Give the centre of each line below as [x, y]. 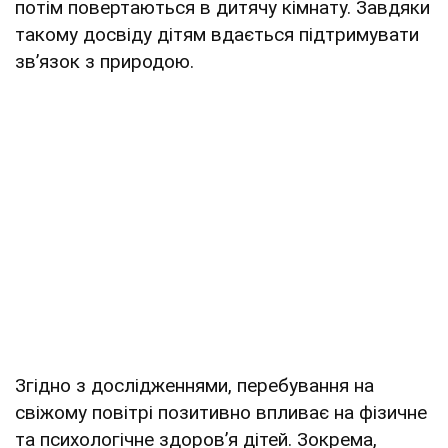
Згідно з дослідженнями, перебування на [194, 385]
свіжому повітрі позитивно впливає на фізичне [221, 412]
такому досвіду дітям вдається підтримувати [217, 34]
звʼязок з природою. [104, 61]
